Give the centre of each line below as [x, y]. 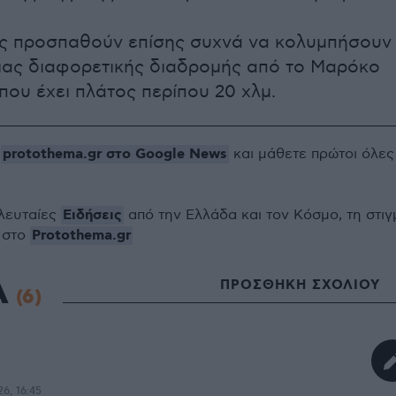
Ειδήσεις [92, 215]
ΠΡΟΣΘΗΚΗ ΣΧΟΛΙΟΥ [300, 285]
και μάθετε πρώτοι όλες [312, 154]
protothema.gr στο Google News [115, 154]
